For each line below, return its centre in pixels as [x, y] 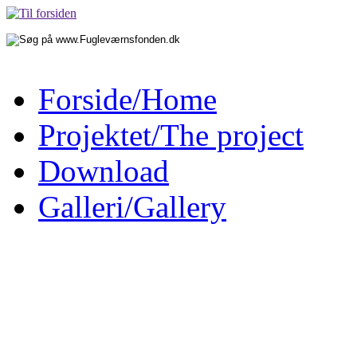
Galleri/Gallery [132, 207]
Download [104, 171]
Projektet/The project [171, 135]
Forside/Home [127, 99]
